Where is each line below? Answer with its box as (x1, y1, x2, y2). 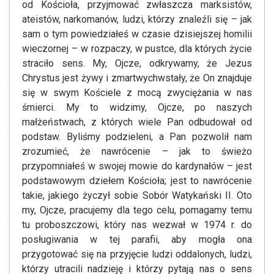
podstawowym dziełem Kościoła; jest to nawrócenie (22, 175, 252, 187)
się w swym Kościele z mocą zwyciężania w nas (22, 87, 252, 99)
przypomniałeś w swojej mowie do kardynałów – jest (22, 160, 252, 172)
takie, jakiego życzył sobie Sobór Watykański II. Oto (22, 190, 252, 202)
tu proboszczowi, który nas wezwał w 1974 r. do (22, 219, 252, 231)
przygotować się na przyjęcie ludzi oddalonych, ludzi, (22, 248, 252, 261)
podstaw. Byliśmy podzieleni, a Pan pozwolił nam (22, 131, 252, 143)
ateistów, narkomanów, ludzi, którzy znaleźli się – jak (22, 13, 252, 26)
